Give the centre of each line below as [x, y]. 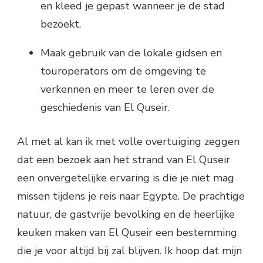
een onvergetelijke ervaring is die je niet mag [126, 178]
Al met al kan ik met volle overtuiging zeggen [128, 141]
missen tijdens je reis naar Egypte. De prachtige [131, 196]
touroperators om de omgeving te [123, 71]
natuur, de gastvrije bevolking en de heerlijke [126, 214]
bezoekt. [61, 24]
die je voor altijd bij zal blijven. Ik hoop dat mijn [129, 250]
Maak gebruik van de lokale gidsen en [131, 53]
